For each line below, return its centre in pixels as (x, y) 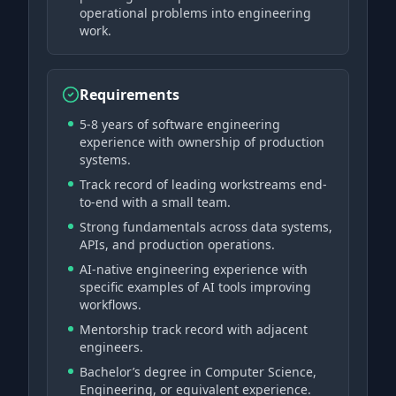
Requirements (129, 95)
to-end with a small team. (155, 202)
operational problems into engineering (195, 13)
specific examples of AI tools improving (195, 287)
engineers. (111, 347)
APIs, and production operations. (177, 244)
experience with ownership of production (202, 142)
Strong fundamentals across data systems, (206, 227)
